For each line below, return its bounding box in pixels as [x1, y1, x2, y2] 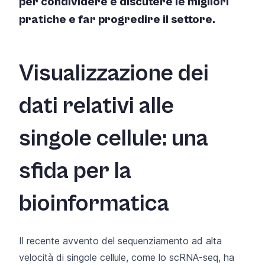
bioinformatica [19, 189, 169, 217]
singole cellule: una [19, 124, 208, 152]
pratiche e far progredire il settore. [19, 12, 215, 27]
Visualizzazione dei [19, 59, 209, 87]
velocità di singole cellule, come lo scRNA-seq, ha [19, 251, 234, 263]
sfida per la [19, 157, 131, 185]
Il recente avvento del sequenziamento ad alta [19, 234, 222, 247]
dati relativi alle [19, 92, 174, 119]
